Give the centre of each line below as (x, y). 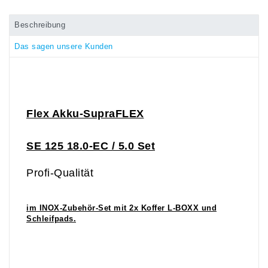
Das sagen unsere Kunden (64, 46)
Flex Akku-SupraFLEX (85, 114)
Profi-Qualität (60, 173)
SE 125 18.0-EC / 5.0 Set (91, 146)
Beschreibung (40, 25)
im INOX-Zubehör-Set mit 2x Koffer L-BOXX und (121, 208)
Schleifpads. (51, 219)
